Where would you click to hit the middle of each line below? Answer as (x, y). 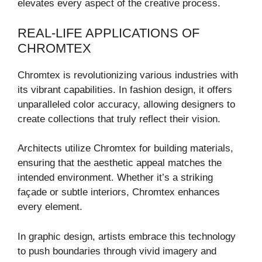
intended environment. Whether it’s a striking (115, 178)
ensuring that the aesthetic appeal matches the (120, 163)
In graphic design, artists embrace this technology (127, 236)
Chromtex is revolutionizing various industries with (128, 75)
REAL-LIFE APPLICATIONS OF (108, 33)
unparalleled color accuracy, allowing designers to (126, 104)
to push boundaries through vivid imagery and (117, 251)
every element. (50, 207)
